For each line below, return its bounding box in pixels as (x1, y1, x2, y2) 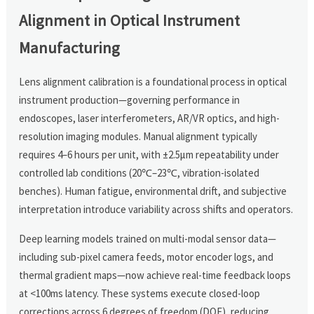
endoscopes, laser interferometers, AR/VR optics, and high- (19, 111, 280, 125)
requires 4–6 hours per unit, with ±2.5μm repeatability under (19, 147, 280, 161)
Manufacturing (19, 37, 121, 57)
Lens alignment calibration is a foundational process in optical (19, 74, 287, 88)
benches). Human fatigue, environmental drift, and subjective (19, 184, 287, 198)
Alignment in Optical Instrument (19, 10, 240, 30)
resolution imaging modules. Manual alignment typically (19, 129, 258, 143)
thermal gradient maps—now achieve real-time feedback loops (19, 268, 292, 282)
